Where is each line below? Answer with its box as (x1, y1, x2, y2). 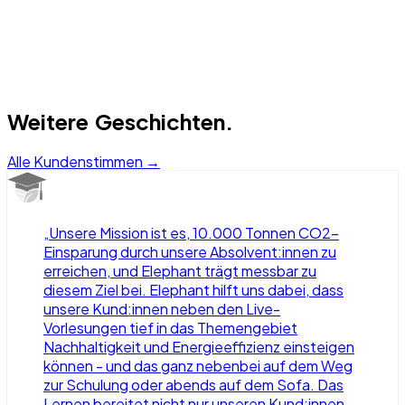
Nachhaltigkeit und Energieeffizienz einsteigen (43, 337, 354, 357)
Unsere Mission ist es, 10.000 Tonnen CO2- (49, 223, 339, 243)
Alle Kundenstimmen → (7, 152, 160, 172)
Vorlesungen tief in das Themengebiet (43, 318, 297, 338)
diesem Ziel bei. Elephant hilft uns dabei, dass (43, 280, 344, 300)
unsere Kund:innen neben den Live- (43, 299, 280, 319)
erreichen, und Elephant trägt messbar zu (43, 261, 316, 281)
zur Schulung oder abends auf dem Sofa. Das (43, 375, 344, 395)
